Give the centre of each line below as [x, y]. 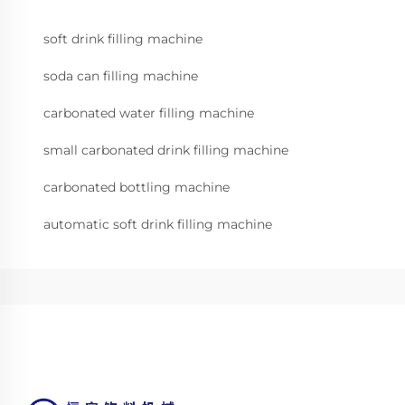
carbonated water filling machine [149, 113]
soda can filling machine [121, 76]
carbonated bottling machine [137, 187]
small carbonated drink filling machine [166, 150]
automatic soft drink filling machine [158, 224]
